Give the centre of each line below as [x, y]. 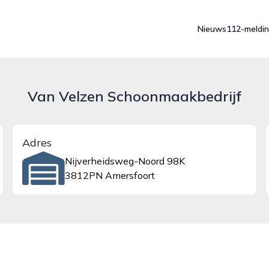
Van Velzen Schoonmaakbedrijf [134, 96]
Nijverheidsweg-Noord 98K [125, 161]
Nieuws [212, 29]
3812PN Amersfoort [110, 175]
